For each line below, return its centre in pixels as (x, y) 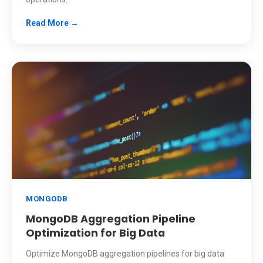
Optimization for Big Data (95, 233)
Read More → (52, 23)
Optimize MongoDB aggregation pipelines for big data (125, 254)
